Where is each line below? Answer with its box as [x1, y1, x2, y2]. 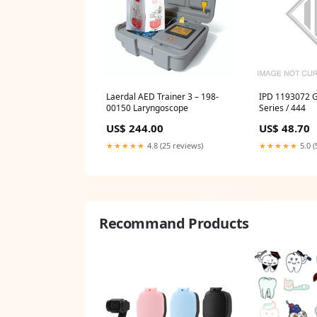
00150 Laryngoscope [106, 102, 188, 115]
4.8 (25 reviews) [145, 140, 203, 151]
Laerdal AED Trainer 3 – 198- [106, 91, 219, 103]
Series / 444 [259, 102, 306, 115]
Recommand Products [99, 214, 249, 234]
